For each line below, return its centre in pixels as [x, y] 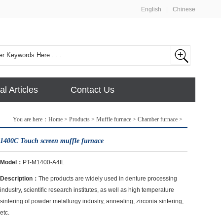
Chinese [184, 9]
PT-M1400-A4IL [44, 162]
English [151, 9]
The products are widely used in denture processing [108, 179]
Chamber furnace [158, 119]
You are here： [31, 119]
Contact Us [92, 90]
